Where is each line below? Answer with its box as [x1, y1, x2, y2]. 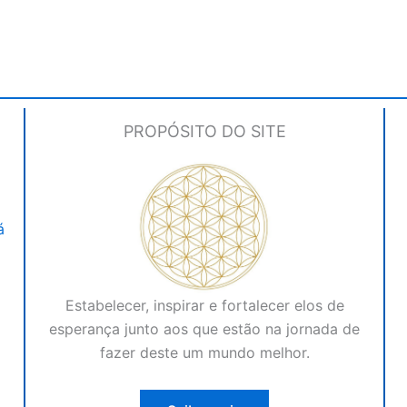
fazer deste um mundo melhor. [99, 343, 310, 362]
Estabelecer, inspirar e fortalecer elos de [65, 296, 344, 315]
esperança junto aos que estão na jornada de [49, 320, 360, 339]
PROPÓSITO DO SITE [123, 121, 286, 141]
